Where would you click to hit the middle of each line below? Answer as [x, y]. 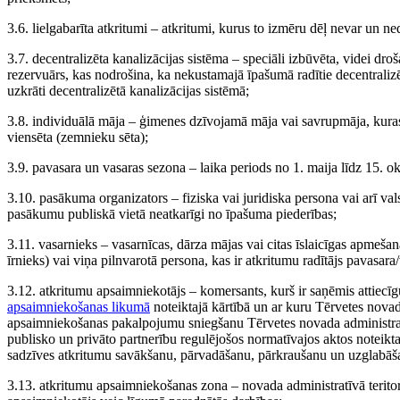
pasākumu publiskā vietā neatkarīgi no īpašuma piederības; [172, 214]
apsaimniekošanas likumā [79, 307]
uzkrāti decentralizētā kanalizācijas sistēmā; [128, 91]
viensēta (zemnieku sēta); [78, 137]
